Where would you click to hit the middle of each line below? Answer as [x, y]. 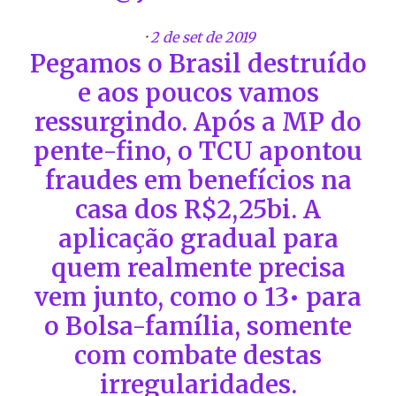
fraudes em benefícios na [198, 180]
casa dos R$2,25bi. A [198, 209]
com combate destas [198, 355]
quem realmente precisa [198, 267]
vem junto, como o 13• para [198, 297]
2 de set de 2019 [202, 37]
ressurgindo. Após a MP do [198, 122]
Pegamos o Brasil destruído [198, 63]
